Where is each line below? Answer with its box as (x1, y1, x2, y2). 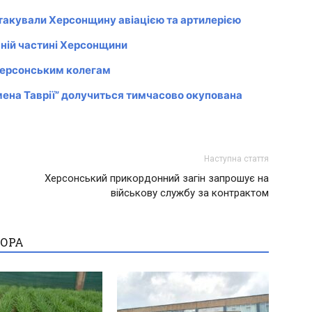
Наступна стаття (204, 154, 269, 164)
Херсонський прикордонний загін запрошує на (45, 172, 269, 185)
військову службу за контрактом (111, 187, 269, 200)
